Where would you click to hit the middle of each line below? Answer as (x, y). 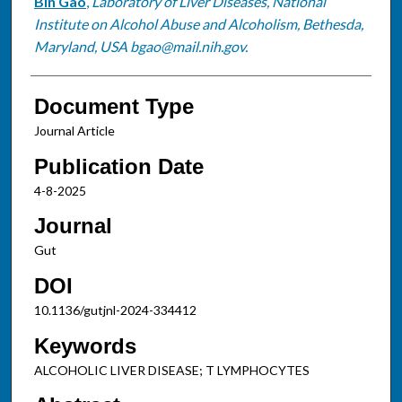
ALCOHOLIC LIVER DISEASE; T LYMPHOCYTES (171, 370)
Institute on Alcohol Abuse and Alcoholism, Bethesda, (198, 23)
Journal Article (74, 130)
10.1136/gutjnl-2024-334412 (115, 310)
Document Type (114, 106)
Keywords (85, 345)
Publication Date (118, 166)
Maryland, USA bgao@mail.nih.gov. (140, 46)
